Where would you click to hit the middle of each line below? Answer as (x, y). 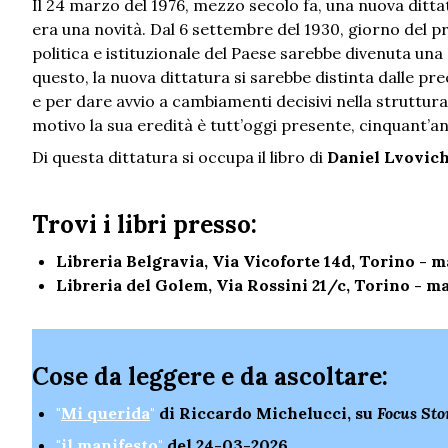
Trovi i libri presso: (144, 225)
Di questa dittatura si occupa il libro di (179, 157)
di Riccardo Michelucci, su (268, 413)
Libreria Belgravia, (134, 261)
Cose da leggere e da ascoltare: (210, 377)
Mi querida (105, 413)
